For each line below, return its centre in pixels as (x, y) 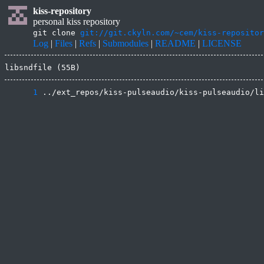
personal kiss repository (77, 22)
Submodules (126, 43)
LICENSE (222, 43)
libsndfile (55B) (42, 67)
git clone (57, 33)
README (175, 43)
